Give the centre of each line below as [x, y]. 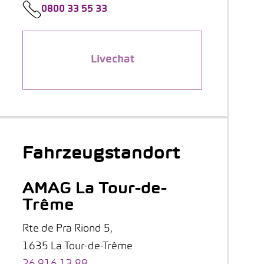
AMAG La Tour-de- [95, 189]
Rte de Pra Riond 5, [67, 229]
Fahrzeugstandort [101, 154]
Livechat [112, 60]
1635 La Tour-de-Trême [77, 247]
